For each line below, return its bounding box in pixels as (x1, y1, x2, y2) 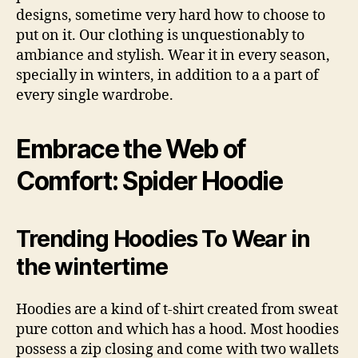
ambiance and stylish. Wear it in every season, (16, 46, 330, 65)
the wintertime (16, 253, 168, 280)
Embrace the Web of (16, 133, 247, 165)
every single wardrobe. (16, 86, 173, 105)
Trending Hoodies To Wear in (16, 225, 310, 253)
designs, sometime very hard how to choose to (16, 6, 325, 25)
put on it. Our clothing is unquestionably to (16, 26, 304, 45)
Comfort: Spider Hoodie (16, 165, 283, 197)
